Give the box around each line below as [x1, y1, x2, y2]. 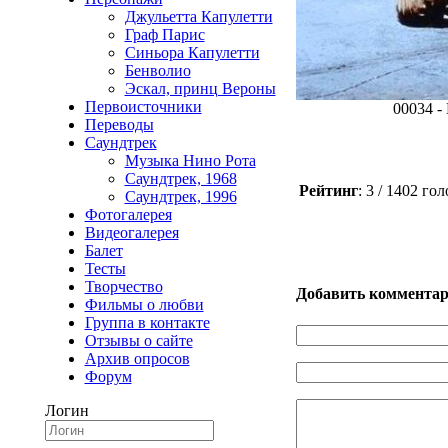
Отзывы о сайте [84, 332, 193, 349]
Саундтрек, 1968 [124, 170, 237, 187]
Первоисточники [84, 98, 202, 115]
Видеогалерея [84, 224, 179, 241]
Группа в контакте [84, 314, 210, 331]
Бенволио [124, 62, 191, 79]
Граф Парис [124, 26, 205, 43]
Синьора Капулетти [124, 44, 260, 61]
